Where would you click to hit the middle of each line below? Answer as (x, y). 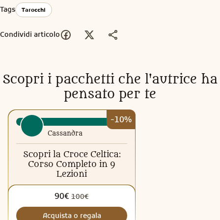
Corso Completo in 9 (72, 164)
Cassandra (65, 134)
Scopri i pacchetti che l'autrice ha (110, 79)
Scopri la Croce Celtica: (72, 154)
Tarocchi (34, 10)
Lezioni (72, 174)
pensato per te (110, 94)
